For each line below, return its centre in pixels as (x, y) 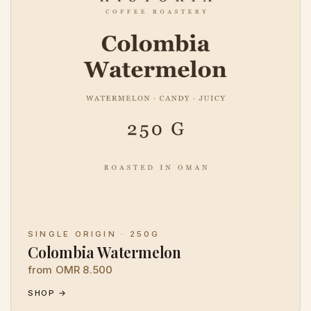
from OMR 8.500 (70, 270)
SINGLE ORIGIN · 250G (94, 234)
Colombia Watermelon (104, 252)
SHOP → (48, 293)
